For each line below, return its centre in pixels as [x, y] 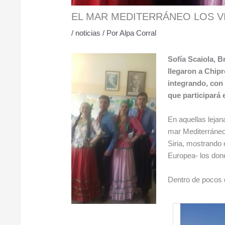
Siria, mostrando [194, 144]
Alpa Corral [138, 33]
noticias [88, 33]
